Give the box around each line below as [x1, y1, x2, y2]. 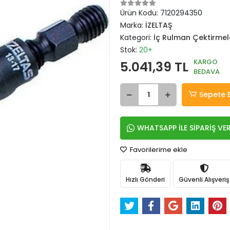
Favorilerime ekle [128, 145, 187, 155]
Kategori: [120, 32, 154, 43]
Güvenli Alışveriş [179, 175, 229, 184]
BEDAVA [194, 67, 220, 76]
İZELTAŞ [145, 20, 172, 30]
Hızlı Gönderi [126, 175, 165, 184]
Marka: [120, 20, 145, 30]
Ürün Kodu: [120, 8, 160, 18]
